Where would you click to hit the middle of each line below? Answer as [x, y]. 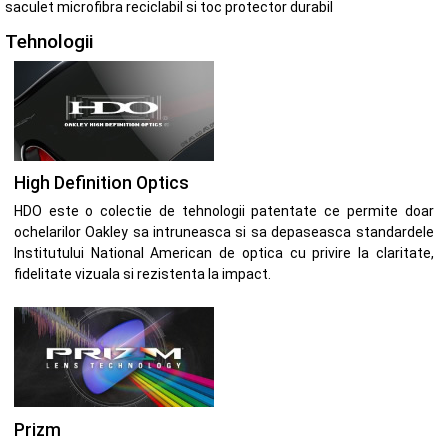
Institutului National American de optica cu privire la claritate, [223, 253]
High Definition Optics [101, 183]
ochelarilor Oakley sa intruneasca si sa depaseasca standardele [223, 232]
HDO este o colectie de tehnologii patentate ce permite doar [223, 211]
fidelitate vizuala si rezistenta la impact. [142, 274]
